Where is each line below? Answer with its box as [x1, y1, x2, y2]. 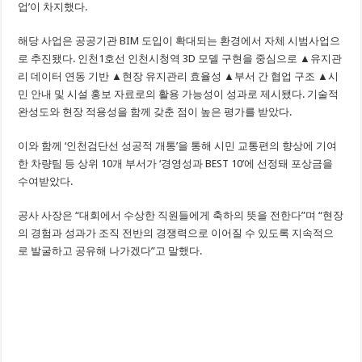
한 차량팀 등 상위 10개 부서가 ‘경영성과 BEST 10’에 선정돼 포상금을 [18, 157, 334, 170]
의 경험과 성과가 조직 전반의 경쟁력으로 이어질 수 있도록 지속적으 [18, 226, 335, 239]
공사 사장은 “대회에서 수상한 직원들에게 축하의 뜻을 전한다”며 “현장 [18, 208, 344, 221]
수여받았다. [18, 175, 74, 187]
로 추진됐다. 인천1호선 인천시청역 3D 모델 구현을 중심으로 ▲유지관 [18, 52, 343, 65]
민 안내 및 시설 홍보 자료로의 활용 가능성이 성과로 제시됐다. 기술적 [18, 87, 339, 100]
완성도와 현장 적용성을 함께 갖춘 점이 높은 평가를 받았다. [18, 105, 293, 118]
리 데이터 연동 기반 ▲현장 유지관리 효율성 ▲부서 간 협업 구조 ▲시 [18, 69, 339, 82]
